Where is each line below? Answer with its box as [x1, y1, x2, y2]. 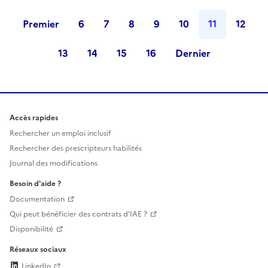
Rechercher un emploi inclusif [10, 128, 111, 139]
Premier [22, 17, 59, 32]
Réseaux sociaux [10, 244, 66, 255]
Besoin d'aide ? [10, 178, 61, 190]
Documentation [10, 194, 65, 205]
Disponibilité [10, 224, 53, 235]
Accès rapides [10, 112, 58, 124]
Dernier [175, 46, 211, 61]
